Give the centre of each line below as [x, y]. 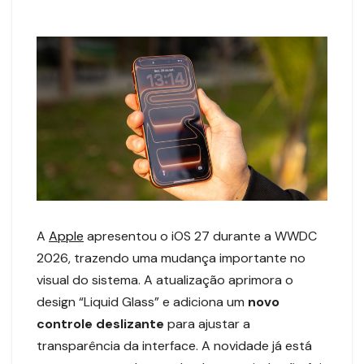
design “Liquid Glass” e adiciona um [142, 301]
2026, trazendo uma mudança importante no [171, 258]
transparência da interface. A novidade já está [174, 345]
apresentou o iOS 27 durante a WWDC [200, 236]
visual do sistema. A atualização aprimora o [165, 279]
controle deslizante [100, 323]
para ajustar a [207, 323]
